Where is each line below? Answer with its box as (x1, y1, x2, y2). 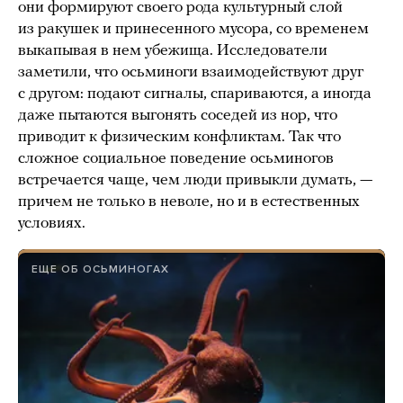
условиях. (18, 214, 85, 232)
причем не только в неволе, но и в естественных (18, 193, 360, 210)
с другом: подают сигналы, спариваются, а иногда (18, 85, 372, 103)
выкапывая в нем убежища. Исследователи (18, 41, 327, 59)
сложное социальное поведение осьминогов (18, 149, 334, 167)
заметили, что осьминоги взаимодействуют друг (18, 63, 363, 81)
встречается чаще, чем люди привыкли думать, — (18, 171, 372, 189)
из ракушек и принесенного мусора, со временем (18, 20, 369, 38)
